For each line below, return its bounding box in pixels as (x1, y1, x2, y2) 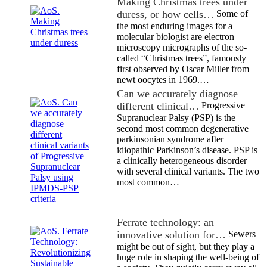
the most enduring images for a (117, 21, 232, 32)
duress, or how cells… (117, 8, 214, 21)
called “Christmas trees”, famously (117, 53, 246, 64)
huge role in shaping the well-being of (117, 252, 259, 263)
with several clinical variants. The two (117, 166, 259, 177)
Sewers (226, 229, 256, 240)
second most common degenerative (117, 123, 249, 134)
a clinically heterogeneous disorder (117, 156, 247, 166)
